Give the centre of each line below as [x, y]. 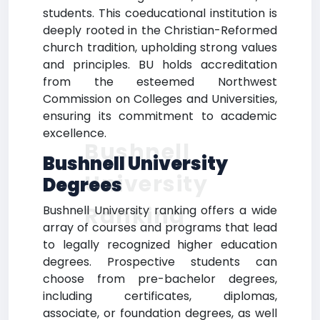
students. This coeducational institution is [160, 13]
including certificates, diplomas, [160, 296]
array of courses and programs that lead [160, 227]
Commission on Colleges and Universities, [160, 99]
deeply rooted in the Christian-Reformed [160, 30]
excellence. [75, 133]
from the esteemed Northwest [160, 82]
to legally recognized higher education [160, 245]
